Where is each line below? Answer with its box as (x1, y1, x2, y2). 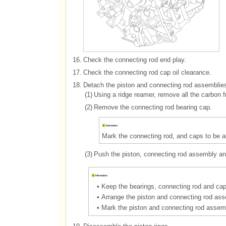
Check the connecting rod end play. (83, 56, 186, 64)
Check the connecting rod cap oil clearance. (83, 69, 211, 76)
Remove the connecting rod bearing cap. (93, 103, 212, 111)
